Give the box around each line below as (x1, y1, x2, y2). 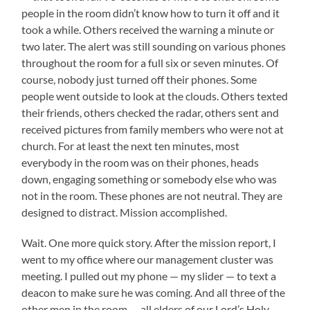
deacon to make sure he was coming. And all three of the (21, 286, 286, 300)
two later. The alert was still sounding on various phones (21, 39, 286, 53)
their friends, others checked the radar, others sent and (21, 106, 280, 120)
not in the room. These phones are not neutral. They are (21, 189, 283, 203)
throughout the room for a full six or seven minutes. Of (21, 56, 279, 70)
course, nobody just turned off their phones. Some (21, 73, 257, 86)
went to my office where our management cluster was (21, 253, 274, 266)
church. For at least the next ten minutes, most (21, 139, 240, 153)
